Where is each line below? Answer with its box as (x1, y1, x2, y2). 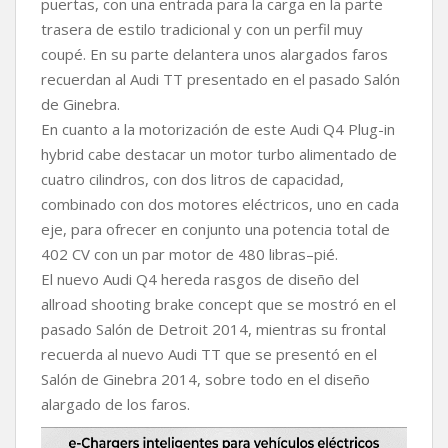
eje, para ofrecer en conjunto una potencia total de (41, 218, 390, 239)
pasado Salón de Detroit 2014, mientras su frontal (41, 318, 386, 339)
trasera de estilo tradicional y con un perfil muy (41, 18, 363, 39)
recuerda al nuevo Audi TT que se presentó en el (41, 343, 377, 364)
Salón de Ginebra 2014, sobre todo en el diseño (41, 368, 370, 389)
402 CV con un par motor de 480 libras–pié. (41, 243, 338, 264)
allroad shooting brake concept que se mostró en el (41, 293, 396, 314)
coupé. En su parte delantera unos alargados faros (41, 43, 388, 64)
